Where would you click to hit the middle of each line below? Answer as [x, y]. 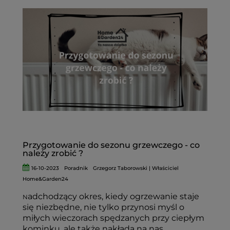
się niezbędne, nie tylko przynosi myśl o [103, 207]
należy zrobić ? [53, 153]
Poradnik [76, 168]
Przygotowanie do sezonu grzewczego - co [111, 145]
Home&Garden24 [45, 179]
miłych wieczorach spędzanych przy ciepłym [113, 218]
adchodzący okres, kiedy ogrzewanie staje [113, 196]
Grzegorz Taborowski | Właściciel [136, 168]
